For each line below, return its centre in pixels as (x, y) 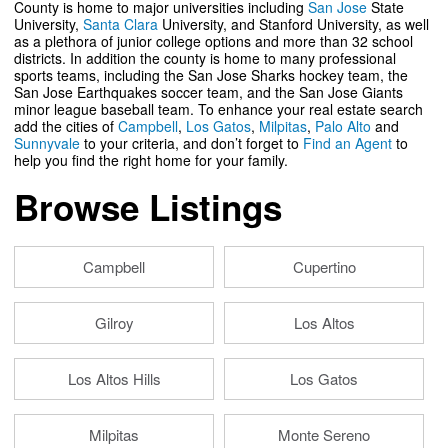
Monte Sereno (324, 434)
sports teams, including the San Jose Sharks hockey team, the (211, 75)
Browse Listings (148, 207)
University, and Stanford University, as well (295, 24)
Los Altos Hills (114, 378)
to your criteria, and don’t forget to (191, 143)
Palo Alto (343, 126)
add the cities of (66, 126)
